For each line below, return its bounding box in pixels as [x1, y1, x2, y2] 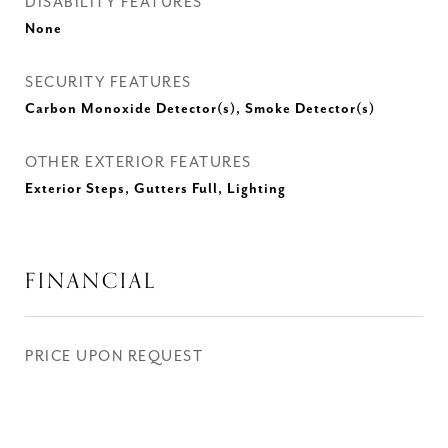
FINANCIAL [25, 264, 157, 298]
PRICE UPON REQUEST [25, 348, 203, 365]
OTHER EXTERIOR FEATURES [25, 154, 252, 171]
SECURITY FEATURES [25, 74, 192, 91]
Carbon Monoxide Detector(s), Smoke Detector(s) [25, 101, 375, 117]
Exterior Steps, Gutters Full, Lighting [25, 181, 286, 197]
